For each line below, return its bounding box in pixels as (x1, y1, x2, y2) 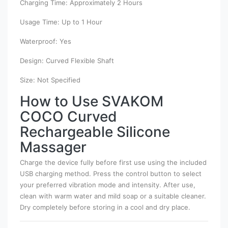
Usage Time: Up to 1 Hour (20, 18, 102, 26)
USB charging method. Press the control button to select (20, 169, 202, 178)
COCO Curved (20, 108, 117, 126)
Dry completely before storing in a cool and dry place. (20, 203, 190, 212)
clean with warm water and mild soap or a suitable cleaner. (20, 192, 206, 201)
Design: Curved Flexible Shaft (20, 56, 114, 65)
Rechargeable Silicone (20, 123, 170, 141)
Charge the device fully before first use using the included (20, 158, 207, 167)
